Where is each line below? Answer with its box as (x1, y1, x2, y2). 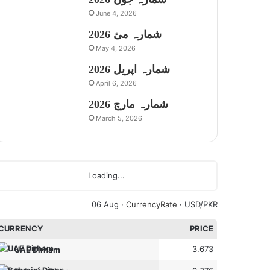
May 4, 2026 (96, 43, 136, 52)
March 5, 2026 (96, 113, 143, 122)
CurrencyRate (126, 199, 177, 210)
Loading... (87, 170, 125, 180)
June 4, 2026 (96, 8, 137, 17)
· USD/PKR (177, 199, 218, 210)
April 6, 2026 (96, 78, 137, 87)
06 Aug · (92, 199, 126, 210)
